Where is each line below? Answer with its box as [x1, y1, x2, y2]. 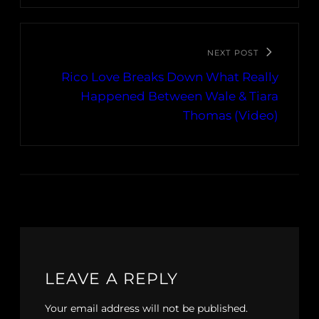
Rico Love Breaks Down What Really [61, 70, 278, 85]
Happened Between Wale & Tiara [80, 89, 278, 104]
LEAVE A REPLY [45, 269, 179, 289]
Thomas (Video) [183, 108, 278, 123]
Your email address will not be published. [45, 302, 248, 315]
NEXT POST [207, 48, 258, 58]
